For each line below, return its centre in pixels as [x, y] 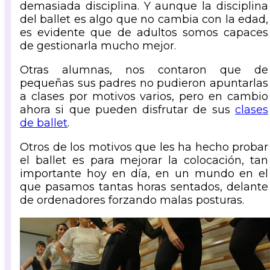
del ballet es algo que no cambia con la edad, [144, 19]
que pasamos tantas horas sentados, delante [144, 187]
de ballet [44, 123]
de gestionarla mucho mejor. [98, 46]
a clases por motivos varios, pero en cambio [144, 96]
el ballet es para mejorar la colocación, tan [144, 160]
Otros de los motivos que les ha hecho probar [144, 147]
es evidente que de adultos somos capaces [144, 32]
